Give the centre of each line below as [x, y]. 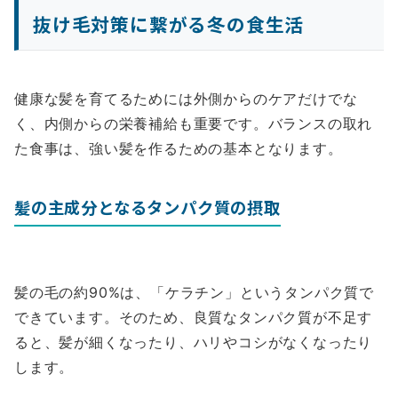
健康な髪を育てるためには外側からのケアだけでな [186, 99]
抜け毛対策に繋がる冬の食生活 [169, 24]
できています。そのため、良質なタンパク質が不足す [194, 318]
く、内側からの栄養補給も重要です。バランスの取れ [194, 124]
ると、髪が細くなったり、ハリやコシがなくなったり [194, 342]
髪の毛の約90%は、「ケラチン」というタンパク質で [194, 293]
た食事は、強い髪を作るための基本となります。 [179, 149]
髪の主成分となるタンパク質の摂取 [147, 207]
